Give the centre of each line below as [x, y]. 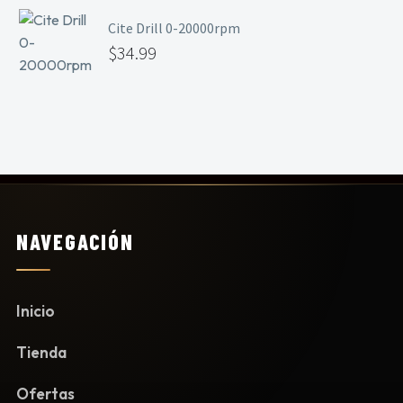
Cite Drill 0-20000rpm [174, 27]
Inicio [36, 311]
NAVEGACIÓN [76, 241]
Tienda [41, 353]
